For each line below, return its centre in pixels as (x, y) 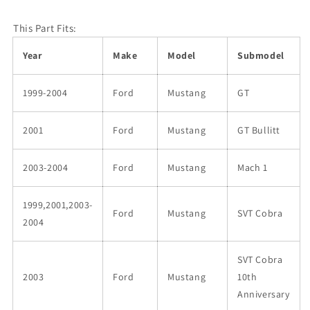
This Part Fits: (45, 28)
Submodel (261, 55)
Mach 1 (253, 167)
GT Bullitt (259, 130)
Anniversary (264, 294)
